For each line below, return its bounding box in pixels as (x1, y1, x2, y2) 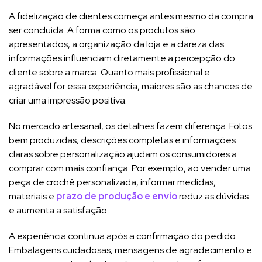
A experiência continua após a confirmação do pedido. (9, 229, 237, 242)
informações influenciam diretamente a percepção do (9, 51, 235, 64)
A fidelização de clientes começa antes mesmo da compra (9, 9, 253, 22)
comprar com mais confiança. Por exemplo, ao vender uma (9, 161, 251, 174)
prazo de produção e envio (56, 189, 177, 202)
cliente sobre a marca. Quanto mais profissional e (9, 65, 210, 78)
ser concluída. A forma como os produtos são (9, 23, 195, 36)
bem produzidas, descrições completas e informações (9, 133, 236, 146)
